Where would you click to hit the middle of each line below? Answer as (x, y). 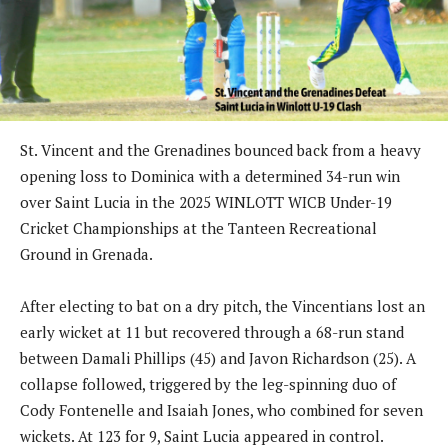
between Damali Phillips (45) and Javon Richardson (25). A (218, 357)
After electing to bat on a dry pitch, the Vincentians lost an (222, 305)
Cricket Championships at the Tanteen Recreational (198, 227)
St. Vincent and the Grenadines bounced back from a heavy (220, 149)
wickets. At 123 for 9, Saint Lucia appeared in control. (202, 435)
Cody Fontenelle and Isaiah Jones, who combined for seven (221, 409)
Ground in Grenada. (86, 253)
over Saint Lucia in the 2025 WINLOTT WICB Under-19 (206, 201)
